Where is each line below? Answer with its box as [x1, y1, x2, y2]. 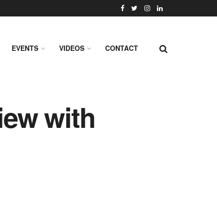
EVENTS [12, 43, 38, 53]
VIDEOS [59, 43, 84, 53]
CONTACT [105, 43, 138, 53]
